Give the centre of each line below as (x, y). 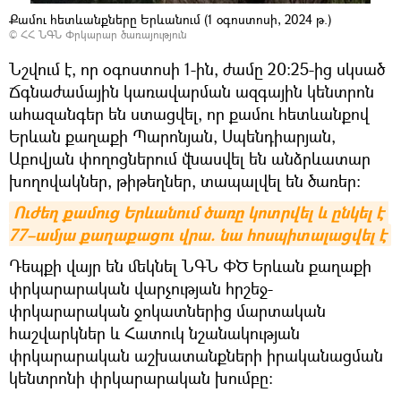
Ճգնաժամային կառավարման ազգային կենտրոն (192, 91)
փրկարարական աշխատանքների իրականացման (196, 355)
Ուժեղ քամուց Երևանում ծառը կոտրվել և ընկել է (199, 212)
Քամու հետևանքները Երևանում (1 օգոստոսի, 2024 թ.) (170, 19)
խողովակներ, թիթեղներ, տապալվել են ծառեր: (185, 180)
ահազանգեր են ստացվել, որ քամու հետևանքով (189, 113)
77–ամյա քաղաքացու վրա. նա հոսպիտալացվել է (198, 235)
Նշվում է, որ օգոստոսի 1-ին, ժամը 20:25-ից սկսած (197, 68)
